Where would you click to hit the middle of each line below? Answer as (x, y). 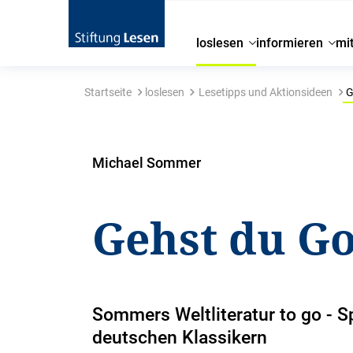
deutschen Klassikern (180, 338)
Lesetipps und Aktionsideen (265, 92)
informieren (290, 43)
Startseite (108, 92)
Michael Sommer (147, 163)
